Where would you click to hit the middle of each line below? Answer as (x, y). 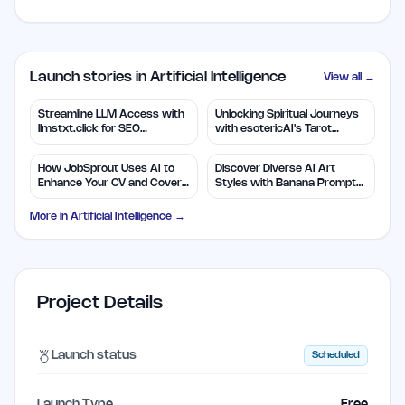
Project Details (100, 304)
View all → (349, 78)
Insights (235, 144)
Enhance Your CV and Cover (110, 184)
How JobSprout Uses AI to (106, 169)
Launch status (94, 355)
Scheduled (336, 356)
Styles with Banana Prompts (289, 184)
